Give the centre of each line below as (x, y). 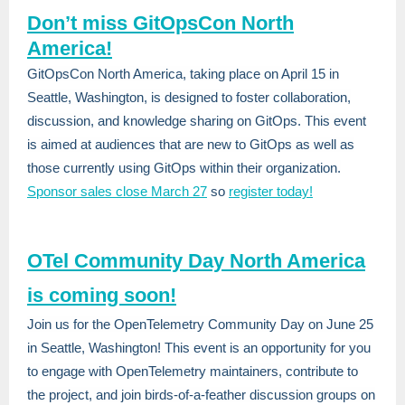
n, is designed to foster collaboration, (244, 97)
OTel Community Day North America (196, 261)
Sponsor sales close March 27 (117, 191)
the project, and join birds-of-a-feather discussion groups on (201, 395)
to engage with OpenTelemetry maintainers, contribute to (193, 371)
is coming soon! (102, 295)
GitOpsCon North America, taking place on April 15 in (183, 74)
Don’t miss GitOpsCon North (160, 23)
